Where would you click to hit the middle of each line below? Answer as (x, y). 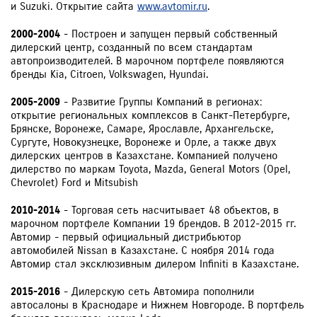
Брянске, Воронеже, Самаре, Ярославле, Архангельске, (142, 129)
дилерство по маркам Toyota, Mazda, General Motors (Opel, (150, 169)
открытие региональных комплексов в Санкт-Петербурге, (150, 115)
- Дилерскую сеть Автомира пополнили (157, 292)
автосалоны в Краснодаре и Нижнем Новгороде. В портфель (157, 305)
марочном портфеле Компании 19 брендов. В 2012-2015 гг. (153, 224)
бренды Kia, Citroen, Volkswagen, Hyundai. (109, 74)
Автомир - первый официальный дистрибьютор (126, 237)
